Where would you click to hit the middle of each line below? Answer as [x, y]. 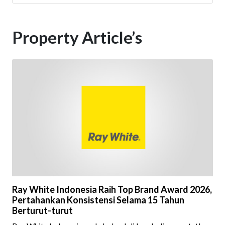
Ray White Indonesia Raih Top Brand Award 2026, [112, 190]
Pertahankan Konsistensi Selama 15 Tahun [98, 200]
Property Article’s [77, 37]
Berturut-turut [42, 211]
